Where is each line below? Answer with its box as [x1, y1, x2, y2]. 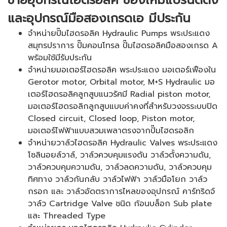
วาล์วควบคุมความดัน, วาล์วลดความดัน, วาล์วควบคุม [28, 161, 212, 173]
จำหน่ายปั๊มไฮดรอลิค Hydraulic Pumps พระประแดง [28, 27, 210, 40]
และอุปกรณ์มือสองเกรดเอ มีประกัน [8, 9, 191, 27]
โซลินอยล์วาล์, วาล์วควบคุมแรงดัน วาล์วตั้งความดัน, [28, 148, 211, 161]
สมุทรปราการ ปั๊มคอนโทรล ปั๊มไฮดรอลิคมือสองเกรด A [28, 39, 218, 52]
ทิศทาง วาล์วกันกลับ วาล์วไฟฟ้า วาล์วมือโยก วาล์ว [28, 173, 207, 185]
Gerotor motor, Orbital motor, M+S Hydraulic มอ [28, 75, 215, 88]
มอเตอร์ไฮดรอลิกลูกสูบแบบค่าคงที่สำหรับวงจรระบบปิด [28, 100, 217, 112]
